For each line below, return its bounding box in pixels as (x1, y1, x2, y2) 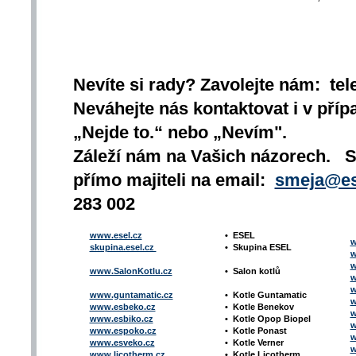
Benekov (257, 302, 294, 312)
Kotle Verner (232, 338, 284, 348)
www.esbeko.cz (89, 302, 156, 312)
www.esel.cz (89, 230, 142, 241)
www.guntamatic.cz (89, 290, 173, 300)
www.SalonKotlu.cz (89, 266, 172, 277)
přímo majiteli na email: (72, 170, 275, 191)
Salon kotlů (232, 266, 281, 277)
